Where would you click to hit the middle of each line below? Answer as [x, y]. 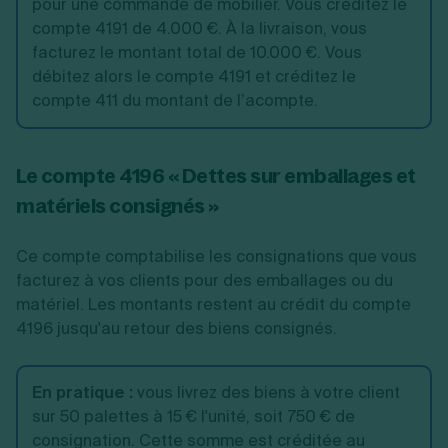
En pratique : [82, 392]
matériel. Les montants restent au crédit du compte [213, 304]
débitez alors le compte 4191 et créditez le [194, 76]
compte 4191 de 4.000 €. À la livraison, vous [199, 28]
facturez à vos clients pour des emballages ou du [204, 280]
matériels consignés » [117, 205]
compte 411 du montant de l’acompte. [175, 100]
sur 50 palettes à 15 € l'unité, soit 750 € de [193, 416]
